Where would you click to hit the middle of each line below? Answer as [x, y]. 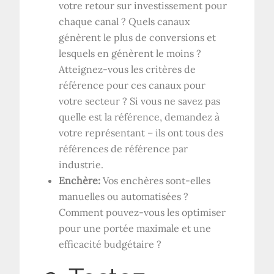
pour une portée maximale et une [135, 228]
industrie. [81, 164]
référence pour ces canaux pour [132, 85]
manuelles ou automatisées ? [124, 196]
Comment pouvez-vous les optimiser [143, 212]
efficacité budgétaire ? [110, 244]
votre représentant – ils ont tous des [141, 132]
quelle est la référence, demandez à [139, 117]
